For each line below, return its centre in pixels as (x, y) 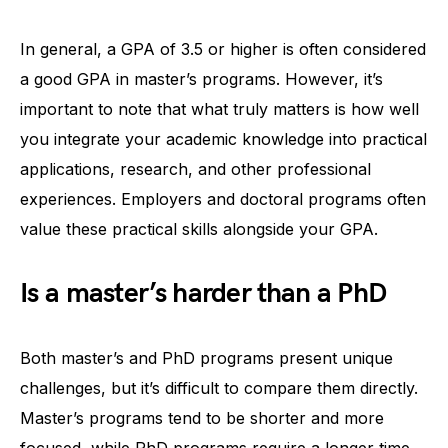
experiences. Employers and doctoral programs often (223, 198)
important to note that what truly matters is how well (219, 108)
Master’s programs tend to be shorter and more (202, 417)
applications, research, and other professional (195, 168)
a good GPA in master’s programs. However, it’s (201, 78)
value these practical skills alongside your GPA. (199, 228)
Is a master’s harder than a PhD (203, 293)
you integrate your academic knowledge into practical (223, 138)
